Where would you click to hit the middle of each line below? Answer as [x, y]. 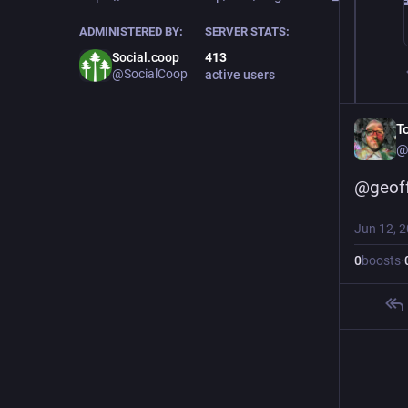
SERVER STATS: [247, 31]
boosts [381, 260]
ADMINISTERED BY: [131, 31]
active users [240, 74]
